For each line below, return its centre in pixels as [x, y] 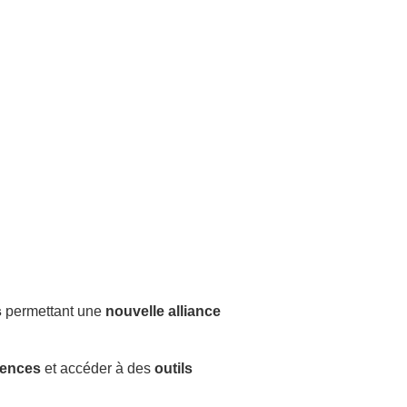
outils [174, 368]
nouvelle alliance [161, 312]
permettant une [52, 312]
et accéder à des [98, 368]
